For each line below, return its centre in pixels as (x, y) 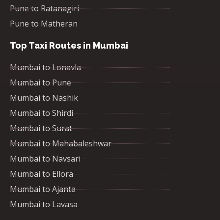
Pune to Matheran (44, 24)
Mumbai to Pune (41, 82)
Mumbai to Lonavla (45, 67)
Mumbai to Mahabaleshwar (61, 143)
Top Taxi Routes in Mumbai (69, 45)
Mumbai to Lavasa (44, 204)
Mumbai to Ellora (41, 174)
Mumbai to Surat (41, 128)
